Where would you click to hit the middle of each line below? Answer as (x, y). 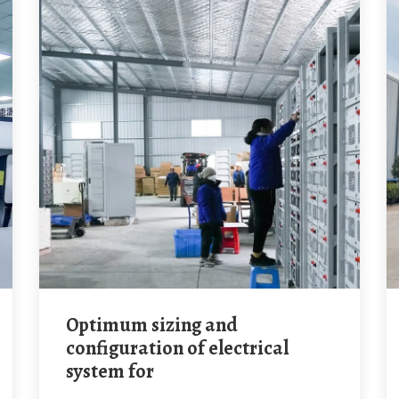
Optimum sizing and (72, 325)
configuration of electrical (177, 348)
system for (110, 371)
